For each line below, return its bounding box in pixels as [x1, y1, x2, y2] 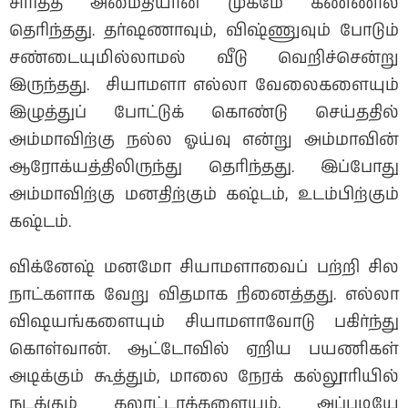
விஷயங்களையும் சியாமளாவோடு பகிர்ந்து [9, 311, 399, 335]
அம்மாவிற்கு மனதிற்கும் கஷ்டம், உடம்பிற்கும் [9, 183, 399, 208]
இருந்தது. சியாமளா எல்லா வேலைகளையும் [9, 74, 399, 98]
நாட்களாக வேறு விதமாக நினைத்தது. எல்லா [9, 283, 399, 308]
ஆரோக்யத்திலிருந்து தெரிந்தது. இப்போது [9, 156, 399, 180]
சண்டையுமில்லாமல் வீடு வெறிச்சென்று [9, 46, 399, 71]
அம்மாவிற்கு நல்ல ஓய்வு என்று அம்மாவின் [9, 128, 399, 153]
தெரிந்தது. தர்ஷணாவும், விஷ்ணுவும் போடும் [9, 19, 399, 44]
